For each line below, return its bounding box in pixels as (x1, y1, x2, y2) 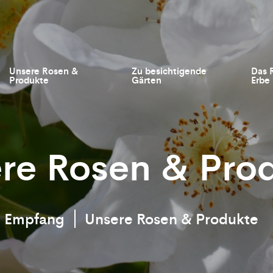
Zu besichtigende (132, 64, 207, 77)
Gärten (132, 73, 162, 86)
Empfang (4, 208, 65, 229)
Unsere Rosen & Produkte (85, 208, 258, 229)
